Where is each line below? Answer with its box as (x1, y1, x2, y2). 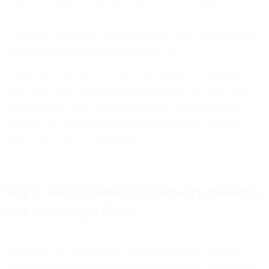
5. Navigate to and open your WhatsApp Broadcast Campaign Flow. (5, 73, 264, 83)
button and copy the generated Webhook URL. (5, 44, 183, 55)
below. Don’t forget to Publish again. (5, 130, 145, 141)
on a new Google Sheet (5, 202, 133, 219)
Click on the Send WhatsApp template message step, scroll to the (5, 87, 250, 98)
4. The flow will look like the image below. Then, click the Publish (5, 29, 258, 40)
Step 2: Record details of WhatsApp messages (5, 183, 261, 199)
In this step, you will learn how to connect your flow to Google (5, 246, 243, 256)
